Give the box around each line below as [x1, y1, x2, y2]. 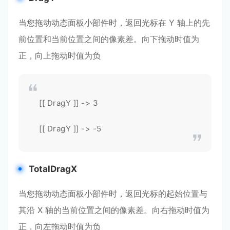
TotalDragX [29, 164, 77, 174]
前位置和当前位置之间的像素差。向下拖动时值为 [18, 34, 199, 44]
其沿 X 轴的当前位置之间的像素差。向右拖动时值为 [18, 205, 209, 215]
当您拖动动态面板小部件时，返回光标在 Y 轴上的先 [18, 17, 210, 28]
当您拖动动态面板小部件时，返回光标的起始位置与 [18, 188, 207, 199]
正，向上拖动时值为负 [18, 50, 101, 61]
